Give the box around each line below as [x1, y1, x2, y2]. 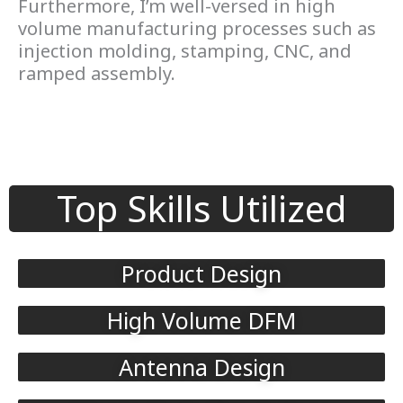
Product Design [121, 257, 282, 289]
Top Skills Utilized [57, 183, 346, 233]
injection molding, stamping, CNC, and [18, 38, 352, 63]
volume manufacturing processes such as [18, 15, 376, 40]
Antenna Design [118, 351, 285, 382]
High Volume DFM [107, 304, 296, 336]
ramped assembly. [18, 60, 180, 85]
